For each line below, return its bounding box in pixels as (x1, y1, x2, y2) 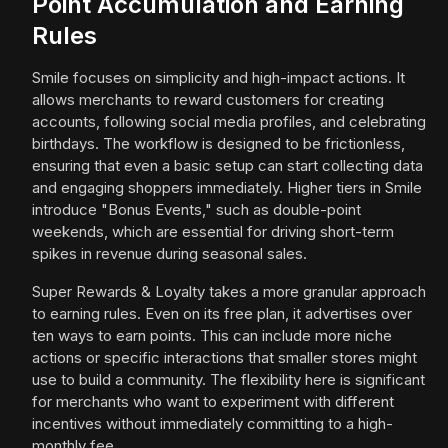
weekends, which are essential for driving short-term (32, 222, 394, 242)
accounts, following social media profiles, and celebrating (32, 112, 426, 132)
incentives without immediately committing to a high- (32, 414, 393, 434)
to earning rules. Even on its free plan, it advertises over (32, 304, 412, 324)
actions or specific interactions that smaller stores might (32, 348, 417, 368)
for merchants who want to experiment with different (32, 392, 394, 412)
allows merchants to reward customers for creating (32, 90, 384, 110)
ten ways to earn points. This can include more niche (32, 326, 392, 346)
